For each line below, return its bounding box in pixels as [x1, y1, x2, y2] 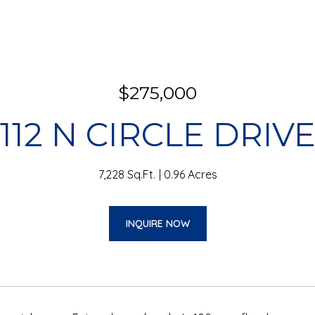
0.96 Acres [163, 167, 217, 181]
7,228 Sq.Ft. [98, 167, 155, 181]
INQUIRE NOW [125, 217, 190, 230]
